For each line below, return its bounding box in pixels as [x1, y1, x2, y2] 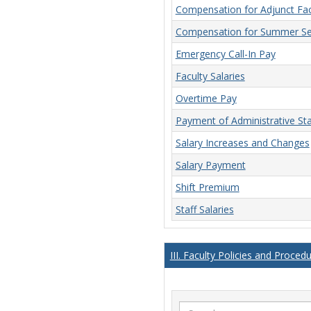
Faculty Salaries [175, 69, 245, 83]
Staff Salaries [175, 203, 234, 217]
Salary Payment [175, 158, 246, 172]
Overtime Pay [175, 92, 237, 106]
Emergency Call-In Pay [175, 47, 276, 61]
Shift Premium [175, 180, 239, 194]
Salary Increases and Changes [175, 136, 310, 150]
